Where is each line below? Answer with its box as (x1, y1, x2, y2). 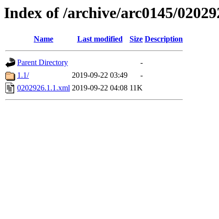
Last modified (77, 35, 123, 44)
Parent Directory (17, 58, 68, 67)
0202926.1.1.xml (17, 84, 70, 92)
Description (145, 35, 183, 44)
